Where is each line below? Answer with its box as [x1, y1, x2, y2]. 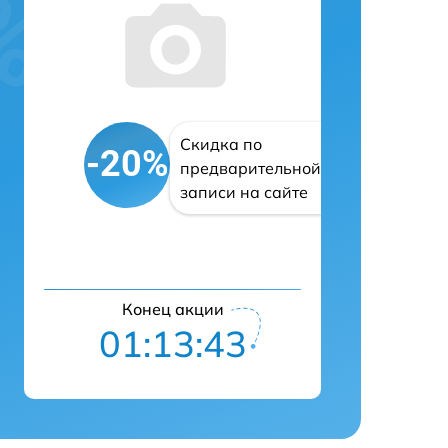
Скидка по [180, 133, 262, 154]
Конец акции [121, 298, 224, 319]
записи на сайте [180, 181, 308, 202]
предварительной [180, 157, 321, 178]
